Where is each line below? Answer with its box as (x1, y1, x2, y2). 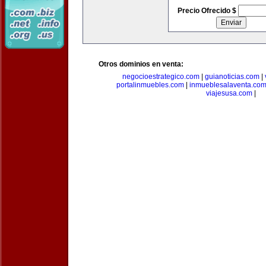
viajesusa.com (206, 89, 252, 97)
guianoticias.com (204, 72, 259, 81)
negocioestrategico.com (122, 72, 199, 81)
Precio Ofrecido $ (177, 7, 238, 15)
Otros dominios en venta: (99, 60, 183, 68)
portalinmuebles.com (116, 81, 184, 89)
